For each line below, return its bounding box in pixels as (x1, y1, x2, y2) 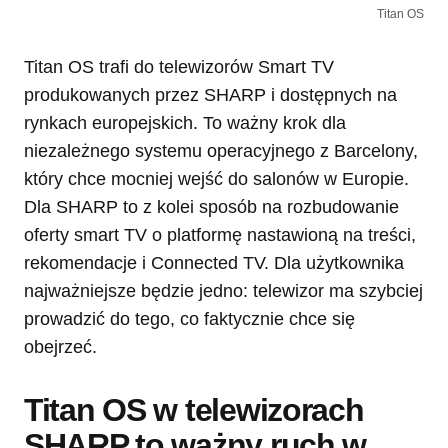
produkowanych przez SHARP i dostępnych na (24, 84, 397, 105)
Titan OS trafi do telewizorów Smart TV (24, 56, 334, 77)
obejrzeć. (24, 336, 97, 357)
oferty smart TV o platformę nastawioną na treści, (24, 224, 416, 245)
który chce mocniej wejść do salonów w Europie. (24, 168, 409, 189)
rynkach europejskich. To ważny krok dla (24, 112, 346, 133)
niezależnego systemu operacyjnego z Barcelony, (24, 140, 418, 161)
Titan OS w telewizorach (24, 391, 364, 428)
